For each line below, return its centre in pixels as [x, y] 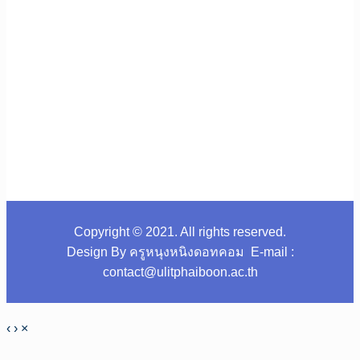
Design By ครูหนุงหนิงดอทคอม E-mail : [180, 252]
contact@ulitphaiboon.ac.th [180, 272]
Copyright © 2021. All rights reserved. [180, 232]
